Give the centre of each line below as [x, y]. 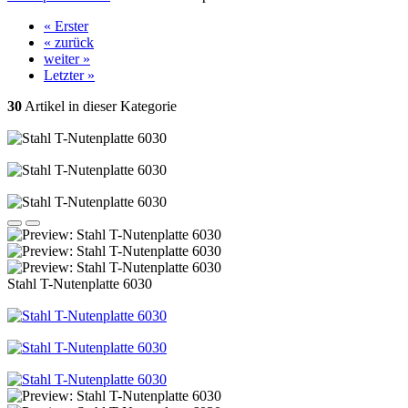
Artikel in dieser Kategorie [99, 106]
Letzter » [69, 75]
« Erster [66, 26]
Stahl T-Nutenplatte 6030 [80, 284]
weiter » [67, 59]
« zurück [69, 42]
